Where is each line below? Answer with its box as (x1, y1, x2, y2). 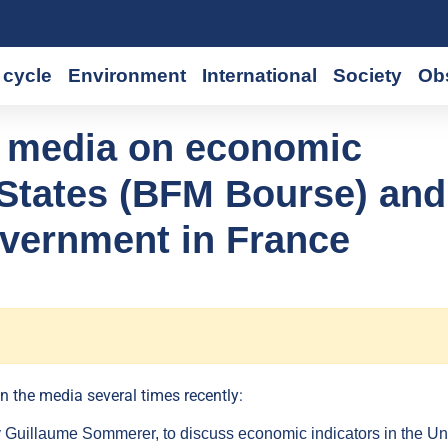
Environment (68, 65, 187, 86)
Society (333, 65, 403, 86)
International (202, 65, 318, 86)
